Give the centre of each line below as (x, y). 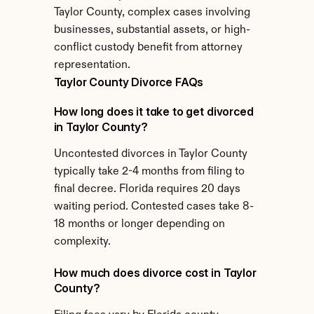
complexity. (82, 242)
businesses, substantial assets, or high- (152, 30)
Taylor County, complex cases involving (152, 13)
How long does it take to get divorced (153, 111)
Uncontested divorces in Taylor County (150, 154)
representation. (92, 65)
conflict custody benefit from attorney (148, 48)
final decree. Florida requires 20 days (147, 189)
